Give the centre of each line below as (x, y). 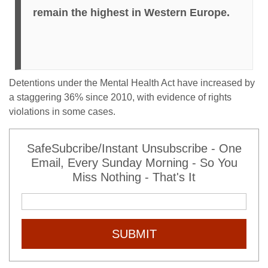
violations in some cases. (62, 111)
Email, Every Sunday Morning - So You (134, 162)
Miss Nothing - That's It (134, 177)
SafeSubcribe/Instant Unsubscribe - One (134, 148)
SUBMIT (134, 234)
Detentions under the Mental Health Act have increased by (132, 83)
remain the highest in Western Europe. (131, 12)
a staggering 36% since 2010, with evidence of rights (120, 97)
